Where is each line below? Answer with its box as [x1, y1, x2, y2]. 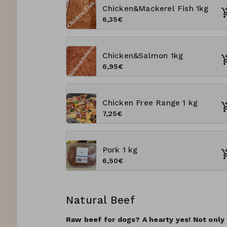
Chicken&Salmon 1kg [102, 51, 183, 61]
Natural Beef [66, 194, 135, 207]
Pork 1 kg [102, 145, 138, 155]
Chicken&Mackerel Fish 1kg [102, 4, 209, 14]
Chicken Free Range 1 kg [102, 98, 198, 108]
